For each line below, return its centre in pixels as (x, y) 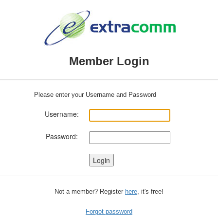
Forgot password (109, 211)
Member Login (109, 61)
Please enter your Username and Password (95, 95)
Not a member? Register (90, 191)
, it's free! (150, 191)
